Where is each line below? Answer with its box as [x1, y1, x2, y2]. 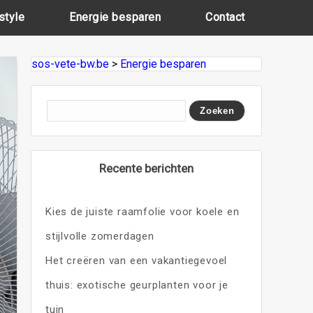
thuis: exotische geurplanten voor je [45, 279, 228, 291]
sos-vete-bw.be [31, 57, 109, 71]
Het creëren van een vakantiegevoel [45, 254, 228, 267]
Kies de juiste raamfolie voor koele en [45, 205, 240, 218]
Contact [205, 10, 245, 24]
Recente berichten [99, 161, 194, 175]
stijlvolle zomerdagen [45, 230, 154, 242]
